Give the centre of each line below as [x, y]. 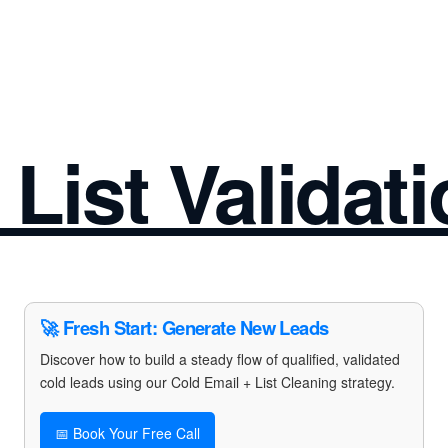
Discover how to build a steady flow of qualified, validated [220, 359]
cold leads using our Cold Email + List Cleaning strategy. [217, 382]
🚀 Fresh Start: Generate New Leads [184, 327]
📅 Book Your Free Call [127, 433]
